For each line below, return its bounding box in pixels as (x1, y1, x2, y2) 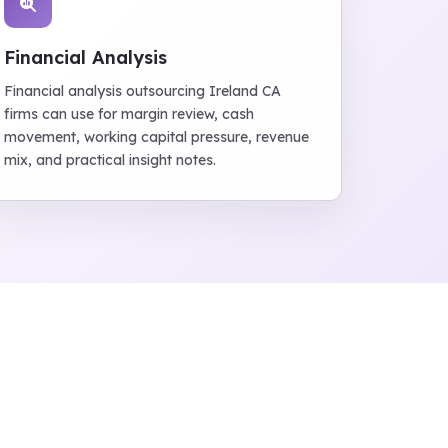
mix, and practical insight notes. (4, 151, 217, 169)
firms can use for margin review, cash (4, 105, 255, 123)
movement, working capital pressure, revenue (4, 128, 310, 146)
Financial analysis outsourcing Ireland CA (4, 82, 282, 100)
